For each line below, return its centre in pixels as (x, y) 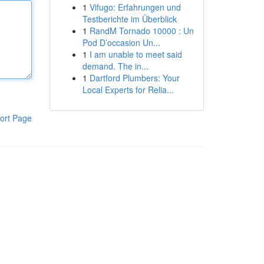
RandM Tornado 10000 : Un (141, 31)
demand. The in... (115, 66)
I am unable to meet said (136, 54)
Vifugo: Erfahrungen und (135, 7)
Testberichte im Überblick (129, 19)
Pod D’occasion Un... (121, 42)
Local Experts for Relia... (128, 90)
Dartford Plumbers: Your (134, 78)
